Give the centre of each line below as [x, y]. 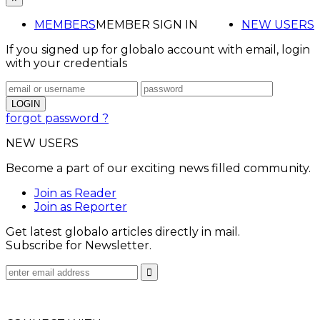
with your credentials [66, 64]
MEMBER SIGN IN [147, 25]
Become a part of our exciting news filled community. [158, 169]
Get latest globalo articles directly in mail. [123, 232]
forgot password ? [57, 119]
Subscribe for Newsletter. [79, 246]
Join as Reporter [81, 207]
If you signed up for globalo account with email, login [158, 50]
